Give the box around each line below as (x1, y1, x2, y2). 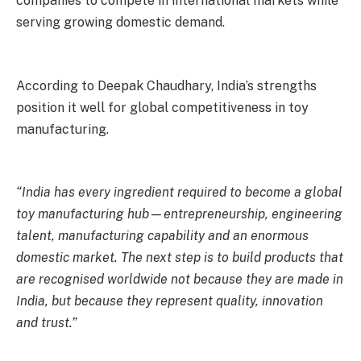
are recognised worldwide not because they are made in (16, 272, 343, 288)
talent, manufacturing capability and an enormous (16, 228, 309, 244)
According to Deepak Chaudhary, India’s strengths (16, 77, 317, 93)
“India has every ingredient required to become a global (16, 185, 342, 201)
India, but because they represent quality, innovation (16, 293, 323, 309)
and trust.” (16, 315, 77, 331)
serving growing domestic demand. (16, 15, 225, 31)
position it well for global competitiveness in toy (16, 99, 309, 115)
